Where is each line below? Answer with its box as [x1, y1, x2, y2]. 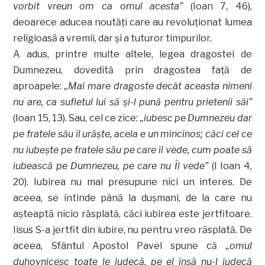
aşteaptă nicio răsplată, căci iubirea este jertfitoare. [13, 208, 252, 219]
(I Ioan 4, [208, 160, 252, 172]
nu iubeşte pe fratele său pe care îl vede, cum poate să [13, 144, 252, 156]
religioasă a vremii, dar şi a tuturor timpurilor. [13, 32, 212, 44]
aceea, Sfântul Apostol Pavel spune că [13, 240, 226, 251]
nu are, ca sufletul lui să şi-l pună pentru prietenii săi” [13, 96, 252, 108]
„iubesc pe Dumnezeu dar [140, 112, 252, 124]
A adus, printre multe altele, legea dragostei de [13, 48, 252, 60]
